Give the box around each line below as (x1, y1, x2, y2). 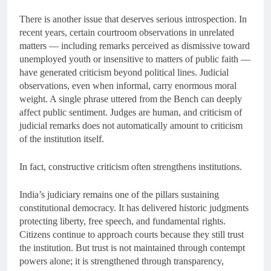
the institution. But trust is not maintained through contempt (19, 243, 245, 253)
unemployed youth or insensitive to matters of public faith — (19, 54, 250, 65)
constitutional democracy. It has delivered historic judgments (19, 203, 249, 214)
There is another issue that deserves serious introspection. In (19, 14, 247, 25)
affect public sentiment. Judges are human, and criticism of (19, 107, 242, 118)
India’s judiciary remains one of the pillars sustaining (19, 189, 219, 200)
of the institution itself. (19, 134, 104, 145)
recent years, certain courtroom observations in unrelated (19, 27, 234, 38)
